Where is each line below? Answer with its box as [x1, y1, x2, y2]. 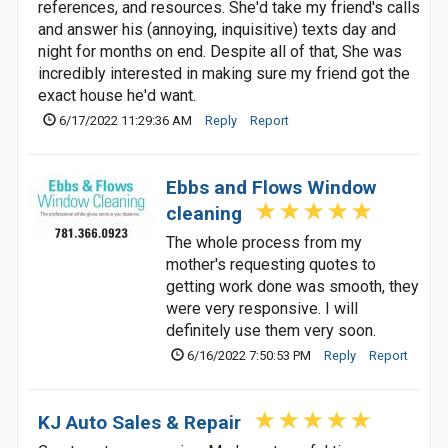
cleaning [166, 202, 242, 225]
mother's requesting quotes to [166, 255, 376, 274]
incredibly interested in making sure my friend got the [38, 64, 410, 83]
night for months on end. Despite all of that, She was [38, 42, 402, 61]
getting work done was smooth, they [166, 277, 419, 296]
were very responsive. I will [166, 299, 358, 318]
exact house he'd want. [38, 86, 196, 105]
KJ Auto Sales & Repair [38, 411, 241, 434]
